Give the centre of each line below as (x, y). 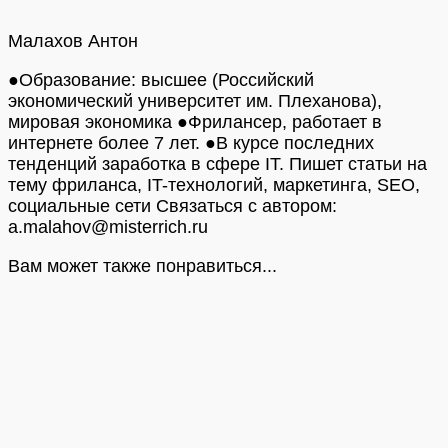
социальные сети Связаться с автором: (172, 206)
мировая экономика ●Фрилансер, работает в (195, 122)
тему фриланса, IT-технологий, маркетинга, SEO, (214, 185)
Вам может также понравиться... (142, 266)
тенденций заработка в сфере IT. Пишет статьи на (217, 164)
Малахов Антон (73, 41)
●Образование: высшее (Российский (161, 80)
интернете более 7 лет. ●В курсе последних (191, 143)
